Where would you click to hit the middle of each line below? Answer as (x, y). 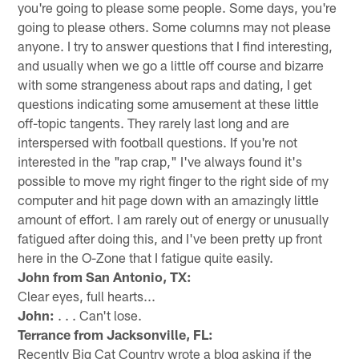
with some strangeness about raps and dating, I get (165, 84)
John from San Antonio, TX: (105, 276)
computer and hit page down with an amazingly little (169, 199)
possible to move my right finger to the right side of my (173, 180)
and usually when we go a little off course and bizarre (171, 65)
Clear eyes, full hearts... (87, 295)
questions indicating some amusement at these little (169, 103)
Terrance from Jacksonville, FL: (116, 334)
